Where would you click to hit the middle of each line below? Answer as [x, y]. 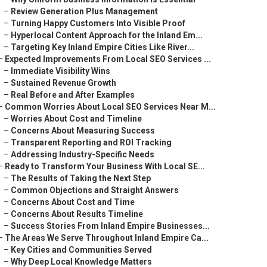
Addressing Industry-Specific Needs [83, 154]
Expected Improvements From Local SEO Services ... [108, 59]
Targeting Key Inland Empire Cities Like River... [103, 47]
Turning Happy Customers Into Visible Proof [98, 23]
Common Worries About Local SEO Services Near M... [110, 107]
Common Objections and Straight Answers [95, 190]
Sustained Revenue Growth [63, 83]
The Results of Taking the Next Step [81, 178]
